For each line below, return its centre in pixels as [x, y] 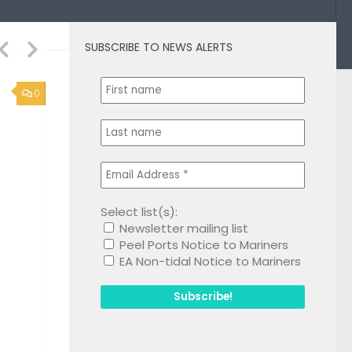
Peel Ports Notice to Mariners [202, 244]
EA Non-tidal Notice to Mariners [209, 261]
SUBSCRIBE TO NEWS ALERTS [159, 47]
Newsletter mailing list [182, 228]
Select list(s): [139, 211]
